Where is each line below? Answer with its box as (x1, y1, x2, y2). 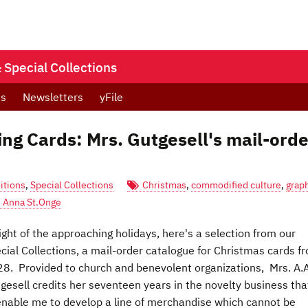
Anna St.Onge (3, 196, 61, 208)
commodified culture (191, 179, 281, 191)
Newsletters (23, 90, 83, 104)
